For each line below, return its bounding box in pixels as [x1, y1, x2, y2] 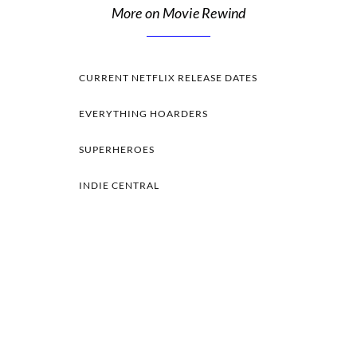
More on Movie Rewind [111, 4, 246, 22]
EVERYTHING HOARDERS [79, 108, 208, 120]
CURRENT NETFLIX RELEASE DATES [79, 72, 257, 84]
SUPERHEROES [79, 143, 155, 156]
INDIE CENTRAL [79, 179, 159, 192]
